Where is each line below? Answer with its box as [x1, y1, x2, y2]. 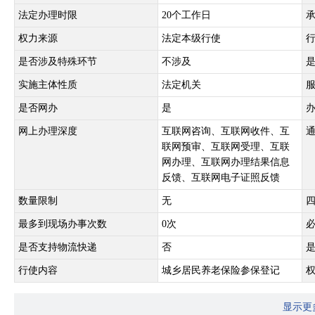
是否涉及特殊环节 [18, 56, 97, 67]
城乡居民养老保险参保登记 [162, 265, 280, 276]
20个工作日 [162, 10, 211, 20]
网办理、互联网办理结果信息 [162, 157, 290, 167]
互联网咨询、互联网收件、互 [162, 126, 290, 136]
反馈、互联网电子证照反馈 [162, 172, 280, 183]
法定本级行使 [162, 33, 221, 44]
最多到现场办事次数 [18, 219, 107, 229]
